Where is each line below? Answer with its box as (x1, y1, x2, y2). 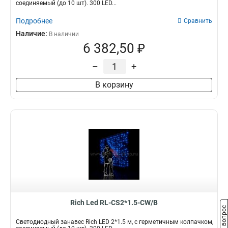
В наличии (49, 31, 79, 38)
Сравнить (184, 17, 212, 24)
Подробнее (16, 17, 52, 25)
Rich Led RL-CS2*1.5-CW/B (70, 198, 158, 207)
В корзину (95, 80, 133, 90)
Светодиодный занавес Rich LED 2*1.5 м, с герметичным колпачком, (16, 218, 213, 225)
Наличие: (16, 30, 49, 38)
